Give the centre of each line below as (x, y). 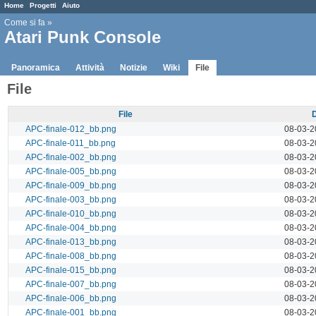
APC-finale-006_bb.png (71, 298)
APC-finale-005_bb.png (71, 171)
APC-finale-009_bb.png (71, 185)
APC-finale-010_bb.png (71, 213)
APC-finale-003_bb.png (71, 199)
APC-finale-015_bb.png (71, 270)
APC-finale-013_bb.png (71, 242)
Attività (90, 67)
